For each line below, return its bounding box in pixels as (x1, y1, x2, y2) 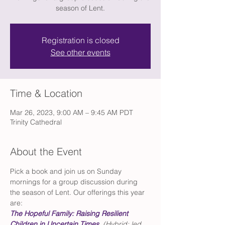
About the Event (10, 145, 82, 158)
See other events (50, 47, 110, 57)
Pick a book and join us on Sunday (10, 167, 124, 176)
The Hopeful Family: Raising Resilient (10, 209, 130, 218)
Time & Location (10, 87, 82, 99)
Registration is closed (41, 35, 120, 45)
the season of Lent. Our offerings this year (10, 188, 147, 197)
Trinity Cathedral (10, 118, 62, 127)
